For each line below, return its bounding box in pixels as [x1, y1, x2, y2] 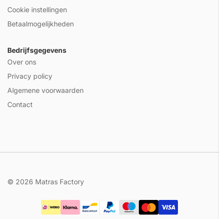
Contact [7, 100, 33, 109]
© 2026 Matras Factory [7, 177, 84, 186]
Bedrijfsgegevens [7, 45, 66, 54]
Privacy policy [7, 71, 52, 80]
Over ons [7, 57, 36, 66]
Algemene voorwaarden [7, 86, 84, 94]
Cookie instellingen [7, 5, 67, 14]
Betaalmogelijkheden [7, 19, 74, 28]
